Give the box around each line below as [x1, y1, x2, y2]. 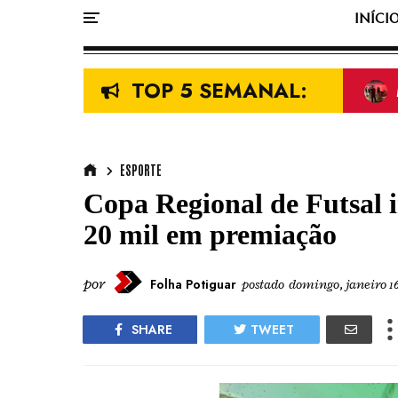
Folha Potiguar [150, 275, 236, 293]
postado [242, 275, 287, 293]
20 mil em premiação [84, 218, 337, 251]
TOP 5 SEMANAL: [131, 75, 307, 106]
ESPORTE [120, 161, 162, 178]
